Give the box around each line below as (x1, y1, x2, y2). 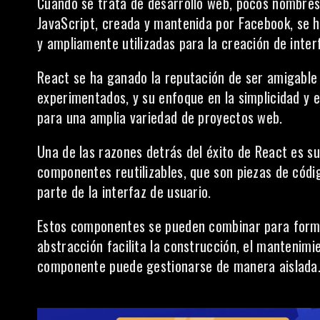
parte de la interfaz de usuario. (37, 181, 211, 202)
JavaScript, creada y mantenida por (37, 12, 239, 34)
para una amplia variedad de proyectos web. (37, 106, 283, 128)
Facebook (238, 12, 290, 34)
